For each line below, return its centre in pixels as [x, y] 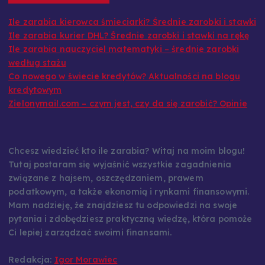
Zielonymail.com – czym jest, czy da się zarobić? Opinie [128, 116]
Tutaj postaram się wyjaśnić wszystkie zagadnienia [120, 176]
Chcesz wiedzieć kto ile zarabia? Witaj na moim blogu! [127, 162]
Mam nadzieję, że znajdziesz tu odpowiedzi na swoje [123, 217]
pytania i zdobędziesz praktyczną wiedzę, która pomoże [130, 230]
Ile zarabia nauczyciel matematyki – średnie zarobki [124, 61]
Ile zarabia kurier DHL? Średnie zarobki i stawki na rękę [129, 48]
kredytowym [35, 102]
